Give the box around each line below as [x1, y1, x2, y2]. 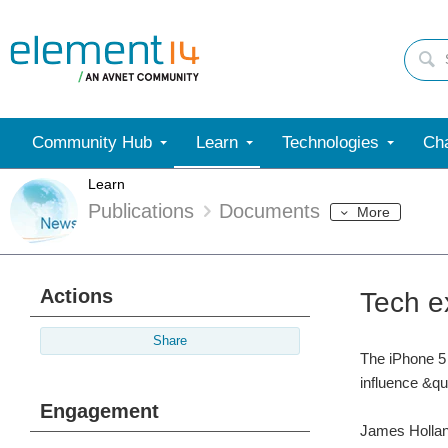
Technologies [282, 133, 379, 152]
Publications [88, 200, 194, 223]
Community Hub [32, 133, 152, 152]
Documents [219, 200, 320, 223]
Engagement [40, 400, 159, 422]
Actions [40, 285, 113, 307]
